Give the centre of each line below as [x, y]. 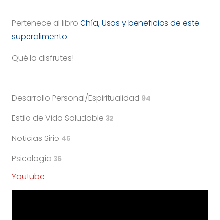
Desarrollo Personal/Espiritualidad [77, 98]
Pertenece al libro [46, 23]
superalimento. [40, 36]
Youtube [28, 176]
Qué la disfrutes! [43, 58]
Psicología [33, 158]
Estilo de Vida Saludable [59, 118]
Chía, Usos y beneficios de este [140, 23]
